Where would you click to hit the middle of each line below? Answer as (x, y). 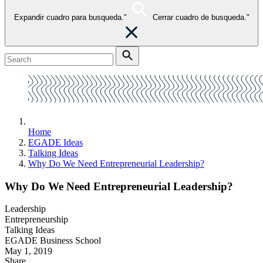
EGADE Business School (53, 241)
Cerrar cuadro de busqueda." (201, 17)
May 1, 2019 (28, 251)
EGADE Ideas (55, 142)
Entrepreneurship (36, 220)
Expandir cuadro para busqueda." (70, 17)
